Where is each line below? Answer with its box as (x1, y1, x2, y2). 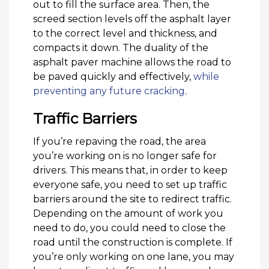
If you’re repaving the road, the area (33, 136, 206, 148)
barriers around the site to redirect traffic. (33, 193, 232, 205)
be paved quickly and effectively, (33, 71, 193, 83)
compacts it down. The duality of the (33, 42, 208, 54)
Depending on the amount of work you (33, 208, 223, 220)
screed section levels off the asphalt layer (33, 13, 231, 25)
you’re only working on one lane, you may (33, 251, 234, 263)
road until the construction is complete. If (33, 237, 232, 249)
